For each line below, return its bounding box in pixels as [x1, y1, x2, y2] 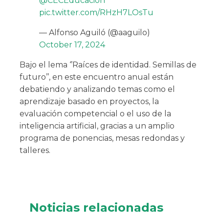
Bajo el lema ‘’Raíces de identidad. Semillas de [20, 60, 197, 70]
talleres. [20, 146, 50, 155]
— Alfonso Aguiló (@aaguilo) [39, 28, 150, 38]
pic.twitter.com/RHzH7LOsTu [39, 8, 153, 18]
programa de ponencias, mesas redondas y [20, 133, 185, 143]
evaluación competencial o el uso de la [20, 109, 171, 119]
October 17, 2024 [39, 40, 105, 50]
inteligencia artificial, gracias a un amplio [20, 121, 175, 131]
